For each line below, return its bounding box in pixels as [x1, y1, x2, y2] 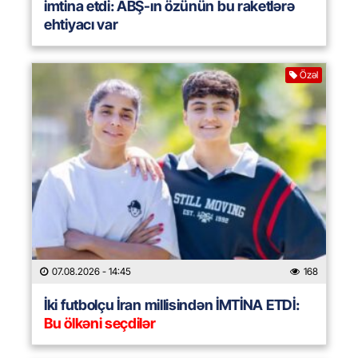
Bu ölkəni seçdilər [44, 315, 156, 332]
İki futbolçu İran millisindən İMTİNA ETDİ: [44, 296, 300, 314]
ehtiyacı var [44, 16, 118, 34]
